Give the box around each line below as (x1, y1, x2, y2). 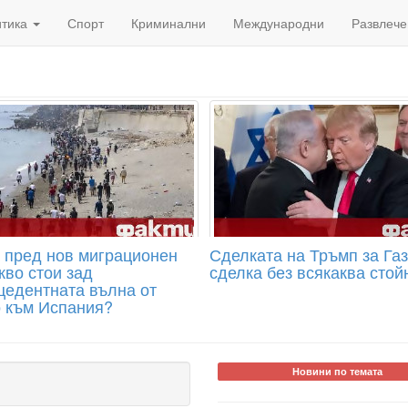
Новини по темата (291, 364, 382, 378)
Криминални (131, 14, 206, 32)
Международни (233, 14, 324, 32)
